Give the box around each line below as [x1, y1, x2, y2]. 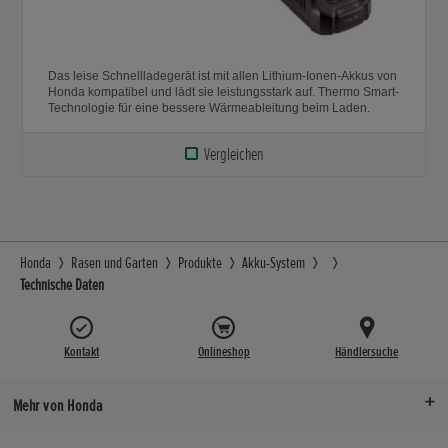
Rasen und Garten [71, 252, 158, 273]
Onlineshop [197, 342, 250, 360]
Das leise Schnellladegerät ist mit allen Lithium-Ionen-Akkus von [48, 68, 398, 83]
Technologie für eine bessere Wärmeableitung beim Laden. [48, 100, 371, 115]
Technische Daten [20, 274, 104, 295]
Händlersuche [335, 342, 399, 360]
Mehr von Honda [12, 394, 103, 416]
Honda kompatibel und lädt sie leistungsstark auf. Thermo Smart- [48, 84, 400, 99]
